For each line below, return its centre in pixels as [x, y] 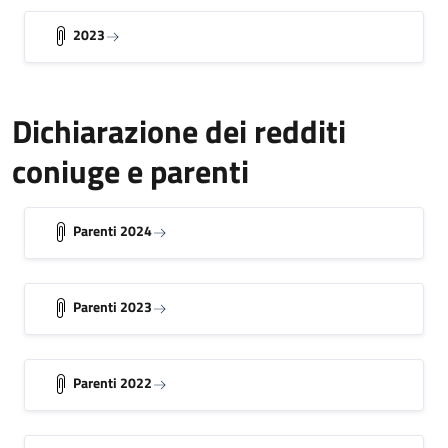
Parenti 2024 [112, 230]
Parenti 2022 [112, 382]
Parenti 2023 [112, 306]
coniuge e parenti [130, 170]
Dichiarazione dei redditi [179, 130]
